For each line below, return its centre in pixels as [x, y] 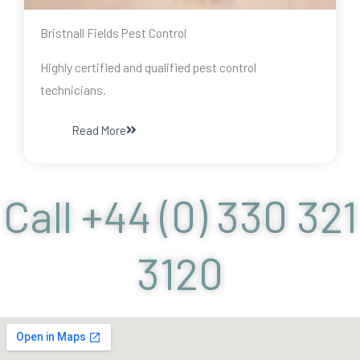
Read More [99, 130]
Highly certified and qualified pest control [148, 67]
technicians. [73, 90]
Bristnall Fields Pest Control [113, 33]
